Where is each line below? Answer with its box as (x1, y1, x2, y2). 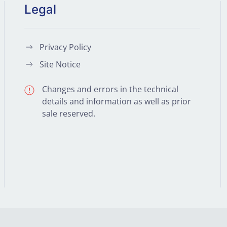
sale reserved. (42, 108, 96, 120)
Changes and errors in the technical (42, 84, 179, 95)
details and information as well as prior (42, 96, 192, 107)
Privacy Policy (40, 42, 92, 53)
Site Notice (40, 59, 81, 70)
